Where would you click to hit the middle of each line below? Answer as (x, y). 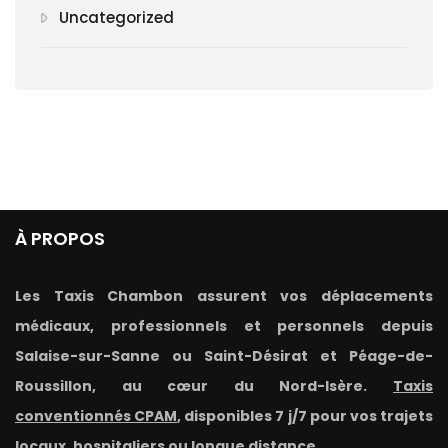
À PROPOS (60, 239)
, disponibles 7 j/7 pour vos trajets (305, 416)
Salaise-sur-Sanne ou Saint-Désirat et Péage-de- (224, 356)
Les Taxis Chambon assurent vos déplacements (224, 296)
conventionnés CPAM (96, 416)
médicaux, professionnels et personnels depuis (224, 326)
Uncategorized (116, 18)
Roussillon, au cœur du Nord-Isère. (204, 386)
